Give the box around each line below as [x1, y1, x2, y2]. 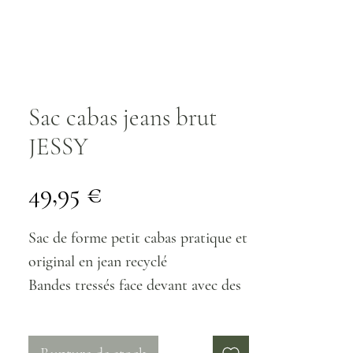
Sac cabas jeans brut [28, 102, 217, 132]
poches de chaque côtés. [28, 299, 173, 318]
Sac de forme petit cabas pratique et [28, 229, 247, 247]
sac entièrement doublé [28, 323, 169, 342]
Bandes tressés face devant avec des [28, 276, 241, 295]
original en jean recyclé [28, 252, 167, 271]
